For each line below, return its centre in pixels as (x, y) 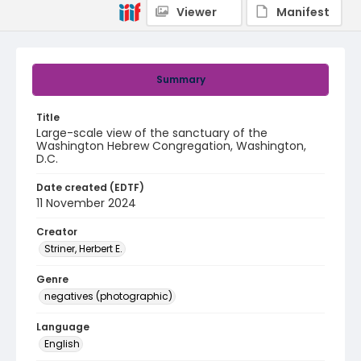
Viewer (197, 12)
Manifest (303, 12)
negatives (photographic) (108, 296)
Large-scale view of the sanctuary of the (152, 133)
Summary (180, 79)
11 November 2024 (86, 203)
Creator (57, 232)
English (62, 344)
